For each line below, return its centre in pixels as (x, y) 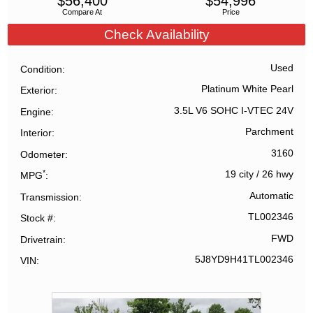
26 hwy (277, 175)
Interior (36, 133)
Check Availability (156, 34)
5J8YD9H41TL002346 (244, 260)
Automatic (271, 196)
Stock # (37, 218)
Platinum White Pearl (247, 89)
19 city (239, 175)
